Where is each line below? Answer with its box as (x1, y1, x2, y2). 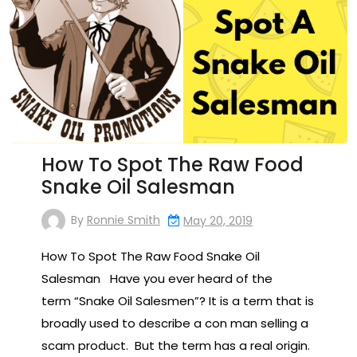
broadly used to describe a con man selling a (41, 314, 308, 331)
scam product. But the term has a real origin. (41, 336, 310, 354)
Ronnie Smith (87, 211, 160, 228)
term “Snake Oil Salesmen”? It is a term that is (41, 292, 314, 309)
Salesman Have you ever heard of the (41, 269, 273, 287)
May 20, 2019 (183, 212, 253, 229)
